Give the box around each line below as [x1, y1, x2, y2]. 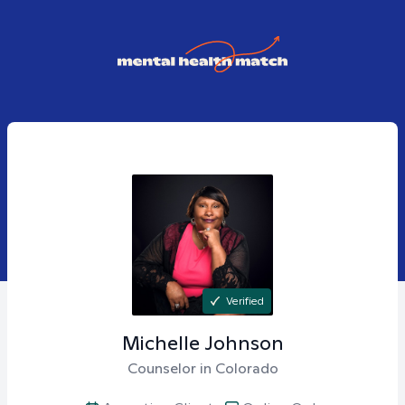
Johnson [203, 330, 284, 355]
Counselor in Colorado [127, 359, 278, 378]
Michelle [121, 330, 200, 355]
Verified [226, 294, 264, 308]
